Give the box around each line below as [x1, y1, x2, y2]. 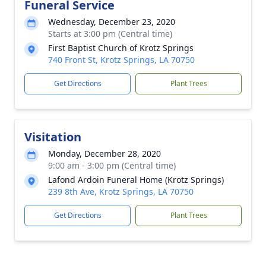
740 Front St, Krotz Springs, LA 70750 [48, 54, 195, 65]
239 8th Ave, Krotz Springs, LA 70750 [48, 186, 194, 197]
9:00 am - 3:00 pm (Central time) [48, 160, 176, 171]
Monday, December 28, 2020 [48, 148, 161, 159]
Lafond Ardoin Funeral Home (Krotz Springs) [48, 174, 224, 185]
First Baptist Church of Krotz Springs [48, 42, 194, 53]
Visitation [24, 129, 81, 145]
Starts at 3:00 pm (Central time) [48, 28, 172, 39]
